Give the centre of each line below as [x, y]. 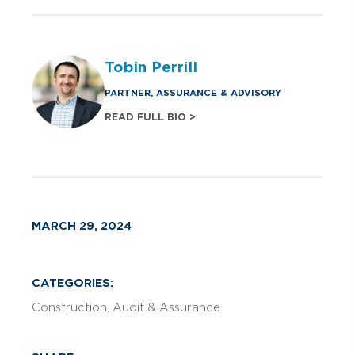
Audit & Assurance [166, 307]
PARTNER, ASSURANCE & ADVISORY [193, 93]
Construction [69, 307]
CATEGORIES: [73, 282]
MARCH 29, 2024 [82, 225]
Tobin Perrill [151, 67]
